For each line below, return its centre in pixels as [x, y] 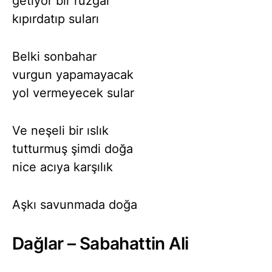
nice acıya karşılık [63, 167]
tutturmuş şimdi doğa [73, 148]
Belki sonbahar [54, 56]
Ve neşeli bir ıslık [60, 130]
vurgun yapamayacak [73, 74]
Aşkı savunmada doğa [75, 204]
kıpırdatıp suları [56, 19]
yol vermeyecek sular [73, 93]
